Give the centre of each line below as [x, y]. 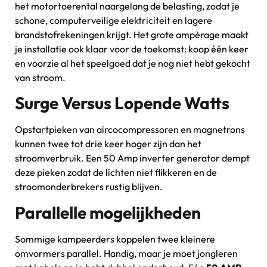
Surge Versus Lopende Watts [122, 103]
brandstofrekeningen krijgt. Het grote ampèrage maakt [132, 34]
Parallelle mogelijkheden [108, 212]
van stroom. [40, 77]
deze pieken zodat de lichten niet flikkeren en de [116, 173]
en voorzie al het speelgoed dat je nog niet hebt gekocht [133, 63]
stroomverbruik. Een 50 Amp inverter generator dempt [132, 158]
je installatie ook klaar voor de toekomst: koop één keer [132, 49]
